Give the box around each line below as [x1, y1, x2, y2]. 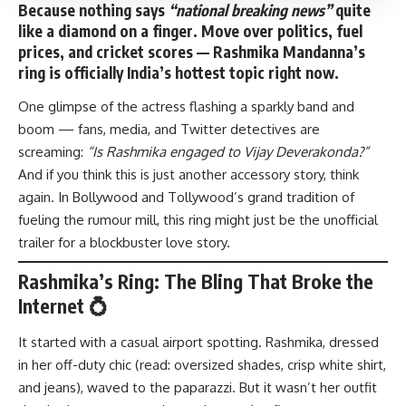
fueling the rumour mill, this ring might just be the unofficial [18, 211, 378, 229]
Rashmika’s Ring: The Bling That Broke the [18, 269, 373, 295]
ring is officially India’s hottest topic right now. [18, 62, 339, 82]
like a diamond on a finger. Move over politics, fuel [18, 20, 362, 41]
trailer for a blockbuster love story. [18, 234, 230, 252]
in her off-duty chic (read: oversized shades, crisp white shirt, [18, 355, 386, 373]
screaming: [18, 143, 87, 161]
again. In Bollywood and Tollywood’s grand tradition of [18, 188, 354, 207]
